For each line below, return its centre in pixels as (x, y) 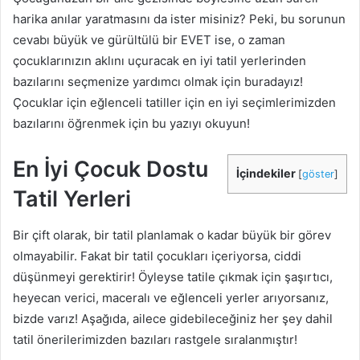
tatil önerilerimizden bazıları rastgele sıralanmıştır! (155, 339)
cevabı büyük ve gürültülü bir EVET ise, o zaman (149, 40)
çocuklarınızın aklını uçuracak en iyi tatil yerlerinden (160, 61)
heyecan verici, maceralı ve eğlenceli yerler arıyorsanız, (171, 297)
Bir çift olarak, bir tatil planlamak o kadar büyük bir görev (172, 235)
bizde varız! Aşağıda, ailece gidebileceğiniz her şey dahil (173, 318)
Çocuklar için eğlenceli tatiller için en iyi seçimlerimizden (174, 102)
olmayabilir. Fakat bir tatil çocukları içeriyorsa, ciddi (157, 256)
